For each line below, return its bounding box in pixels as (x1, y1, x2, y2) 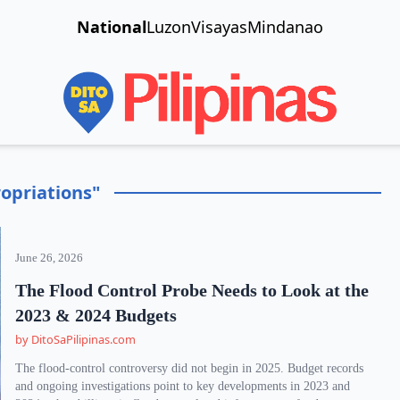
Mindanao (246, 16, 323, 37)
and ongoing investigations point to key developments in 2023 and (15, 379, 351, 393)
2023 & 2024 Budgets (15, 305, 178, 325)
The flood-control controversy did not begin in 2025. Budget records (15, 362, 364, 375)
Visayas (190, 16, 247, 37)
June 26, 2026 (15, 252, 84, 264)
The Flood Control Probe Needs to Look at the (15, 280, 370, 300)
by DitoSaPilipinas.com (15, 331, 137, 347)
